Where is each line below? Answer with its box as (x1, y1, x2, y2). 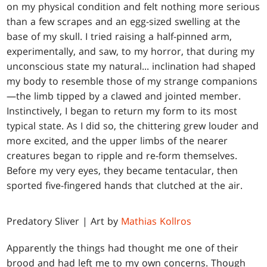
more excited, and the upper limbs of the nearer (7, 134, 228, 148)
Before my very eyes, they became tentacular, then (7, 164, 238, 178)
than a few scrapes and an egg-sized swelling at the (7, 15, 241, 29)
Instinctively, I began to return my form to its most (7, 104, 238, 118)
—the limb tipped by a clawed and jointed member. (7, 89, 241, 103)
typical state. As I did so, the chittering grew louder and (7, 119, 259, 133)
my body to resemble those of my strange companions (7, 74, 258, 88)
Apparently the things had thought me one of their (7, 241, 239, 255)
